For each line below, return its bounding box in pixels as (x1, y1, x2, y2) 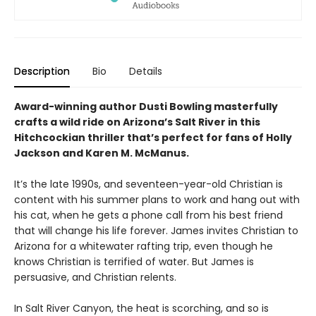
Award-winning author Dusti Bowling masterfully (14, 99, 278, 114)
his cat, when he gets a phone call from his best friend (14, 207, 283, 222)
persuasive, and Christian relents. (14, 269, 176, 284)
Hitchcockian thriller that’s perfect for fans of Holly (14, 130, 292, 145)
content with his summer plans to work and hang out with (14, 192, 300, 207)
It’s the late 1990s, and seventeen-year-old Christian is (14, 176, 283, 191)
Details (129, 63, 162, 78)
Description (14, 63, 70, 78)
